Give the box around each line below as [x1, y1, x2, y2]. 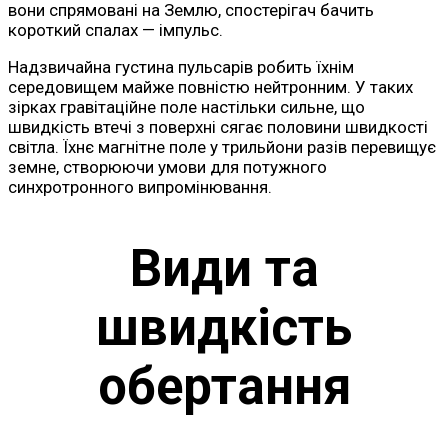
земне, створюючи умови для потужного [8, 156, 327, 177]
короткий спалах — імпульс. [8, 19, 223, 40]
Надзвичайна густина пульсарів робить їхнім [8, 56, 354, 77]
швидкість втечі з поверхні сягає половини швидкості [8, 116, 428, 137]
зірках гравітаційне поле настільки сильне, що [8, 96, 365, 117]
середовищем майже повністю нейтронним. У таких [8, 76, 413, 97]
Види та [129, 239, 319, 299]
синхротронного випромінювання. [8, 176, 272, 197]
